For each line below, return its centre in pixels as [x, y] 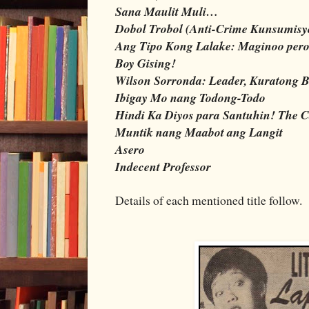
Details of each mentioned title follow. [209, 200]
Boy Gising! [146, 63]
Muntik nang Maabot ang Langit [199, 132]
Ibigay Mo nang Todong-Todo [190, 97]
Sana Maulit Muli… [167, 11]
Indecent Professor [163, 166]
